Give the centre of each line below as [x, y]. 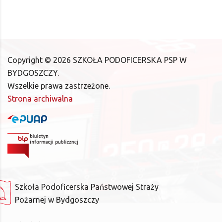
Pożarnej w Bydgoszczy [57, 200]
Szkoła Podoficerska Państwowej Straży [87, 187]
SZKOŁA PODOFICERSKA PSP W [130, 60]
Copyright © [29, 60]
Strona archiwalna [40, 99]
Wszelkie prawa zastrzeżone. [59, 86]
